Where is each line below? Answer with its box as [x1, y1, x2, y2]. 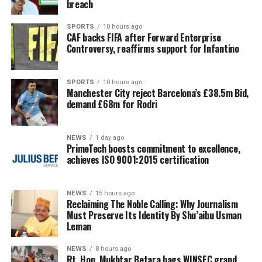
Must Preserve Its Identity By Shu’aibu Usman [66, 208, 242, 223]
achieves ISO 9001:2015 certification [66, 153, 209, 167]
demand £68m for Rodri [66, 97, 157, 112]
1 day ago [95, 134, 124, 142]
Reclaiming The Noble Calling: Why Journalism [66, 197, 238, 212]
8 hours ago [95, 245, 131, 253]
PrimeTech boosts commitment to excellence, [66, 142, 240, 156]
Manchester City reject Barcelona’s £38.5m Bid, [66, 86, 249, 101]
